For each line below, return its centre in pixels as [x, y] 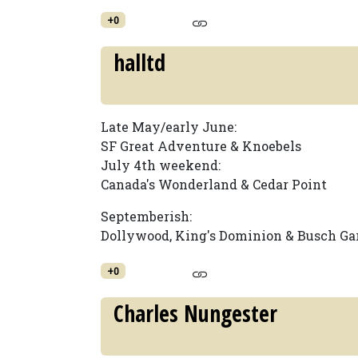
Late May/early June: [169, 127]
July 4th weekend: [161, 165]
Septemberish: [146, 216]
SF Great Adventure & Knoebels [201, 146]
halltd [139, 62]
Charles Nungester [195, 313]
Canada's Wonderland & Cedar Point [214, 184]
